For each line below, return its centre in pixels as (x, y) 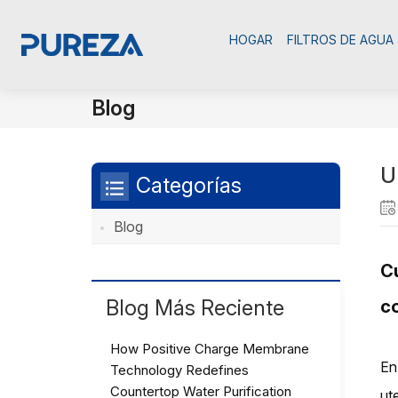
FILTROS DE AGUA (340, 40)
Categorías (189, 186)
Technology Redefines (180, 370)
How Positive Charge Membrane (210, 349)
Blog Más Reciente (195, 308)
